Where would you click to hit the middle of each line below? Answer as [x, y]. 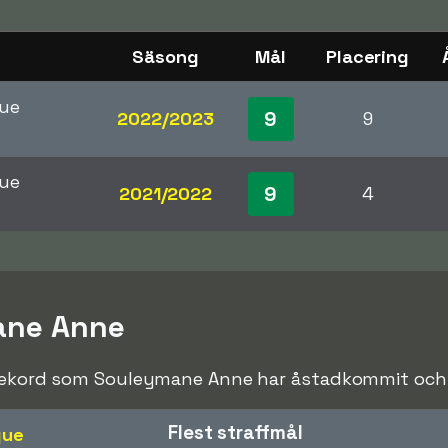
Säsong [165, 56]
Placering [367, 56]
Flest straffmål [235, 432]
